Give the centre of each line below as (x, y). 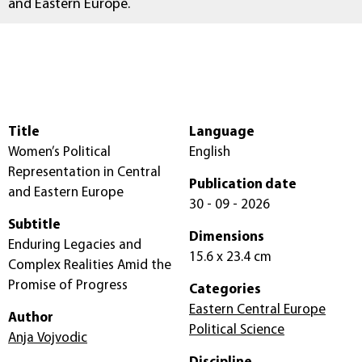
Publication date (243, 185)
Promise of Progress (68, 286)
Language (222, 133)
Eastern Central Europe (257, 310)
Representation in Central (84, 173)
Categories (225, 290)
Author (31, 318)
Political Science (237, 330)
